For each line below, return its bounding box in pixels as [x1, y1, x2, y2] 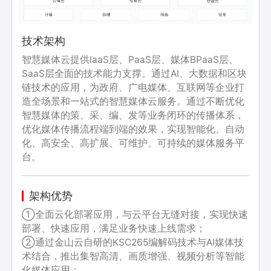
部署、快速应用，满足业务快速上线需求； [22, 222, 206, 234]
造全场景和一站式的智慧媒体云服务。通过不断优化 [22, 95, 245, 107]
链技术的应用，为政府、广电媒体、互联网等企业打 [22, 81, 245, 93]
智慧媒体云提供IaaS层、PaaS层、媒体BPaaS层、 [22, 53, 239, 65]
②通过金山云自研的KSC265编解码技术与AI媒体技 [22, 236, 244, 248]
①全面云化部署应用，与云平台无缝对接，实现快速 [22, 208, 249, 220]
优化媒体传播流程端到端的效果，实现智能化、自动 [22, 123, 245, 135]
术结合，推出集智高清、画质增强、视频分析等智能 [22, 250, 245, 262]
